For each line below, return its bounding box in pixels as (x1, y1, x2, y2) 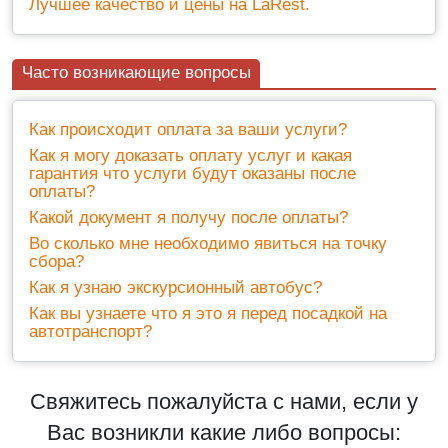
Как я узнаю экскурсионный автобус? (29, 277, 322, 297)
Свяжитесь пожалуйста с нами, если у (30, 388, 418, 414)
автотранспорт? (29, 321, 152, 341)
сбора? (29, 251, 84, 271)
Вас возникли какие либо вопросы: (47, 419, 401, 445)
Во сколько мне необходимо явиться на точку (29, 233, 387, 253)
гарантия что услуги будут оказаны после (29, 163, 356, 183)
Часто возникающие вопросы (21, 63, 251, 83)
